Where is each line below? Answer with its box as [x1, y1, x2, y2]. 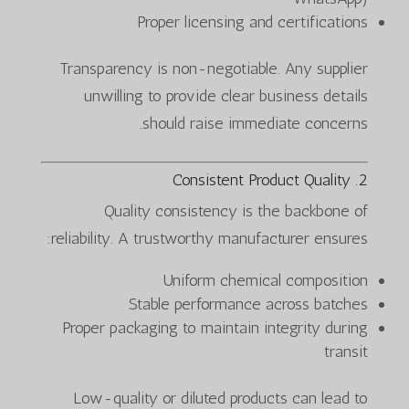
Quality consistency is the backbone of [104, 200, 369, 221]
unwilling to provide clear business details [84, 85, 369, 106]
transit [324, 341, 369, 362]
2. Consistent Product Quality [358, 169, 369, 190]
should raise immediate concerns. [142, 112, 369, 133]
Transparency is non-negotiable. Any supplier [59, 58, 369, 79]
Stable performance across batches [129, 293, 369, 314]
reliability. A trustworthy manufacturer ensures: [51, 227, 369, 248]
